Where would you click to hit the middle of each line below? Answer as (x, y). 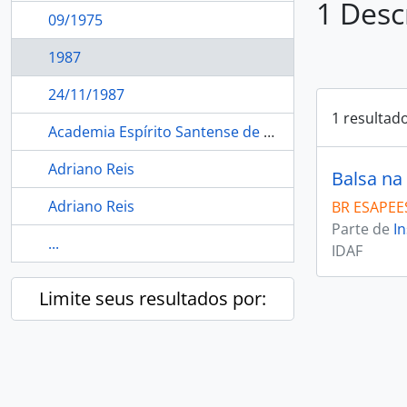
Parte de (362, 229)
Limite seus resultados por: (153, 298)
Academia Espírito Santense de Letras (269, 132)
